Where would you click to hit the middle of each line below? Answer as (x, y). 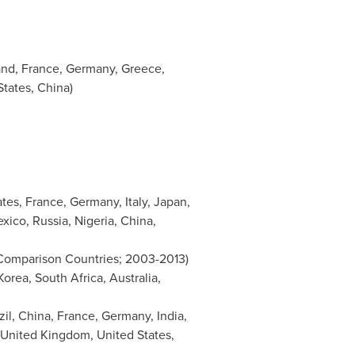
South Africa (69, 278)
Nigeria (94, 221)
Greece (141, 69)
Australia (133, 278)
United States (134, 335)
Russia (50, 221)
